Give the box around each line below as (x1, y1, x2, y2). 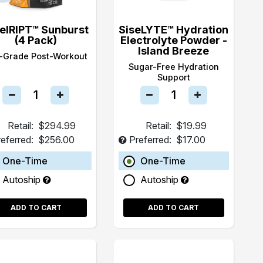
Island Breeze (138, 44, 210, 57)
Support (157, 72, 190, 82)
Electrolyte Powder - (120, 33, 227, 46)
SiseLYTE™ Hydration (119, 23, 229, 36)
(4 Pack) (15, 33, 58, 46)
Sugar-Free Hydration (128, 61, 219, 72)
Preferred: (129, 133, 171, 146)
